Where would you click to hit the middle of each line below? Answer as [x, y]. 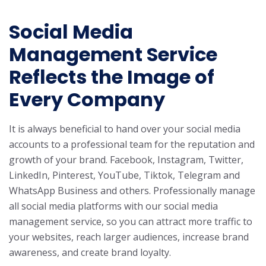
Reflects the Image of [112, 77]
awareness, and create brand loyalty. [90, 253]
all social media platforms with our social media [113, 206]
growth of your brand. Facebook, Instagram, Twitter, [126, 160]
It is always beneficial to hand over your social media [125, 129]
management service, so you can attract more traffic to [131, 222]
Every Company [87, 100]
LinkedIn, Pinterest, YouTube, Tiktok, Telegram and [124, 175]
